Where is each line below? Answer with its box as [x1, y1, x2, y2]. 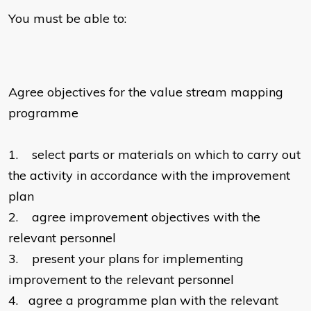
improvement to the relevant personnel [8, 271, 237, 288]
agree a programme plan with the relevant [28, 292, 278, 309]
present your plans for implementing [32, 251, 244, 267]
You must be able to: [8, 10, 126, 27]
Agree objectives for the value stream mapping [8, 84, 283, 101]
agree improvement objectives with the [32, 209, 260, 226]
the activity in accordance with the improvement [8, 167, 290, 184]
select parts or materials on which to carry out [32, 146, 301, 163]
